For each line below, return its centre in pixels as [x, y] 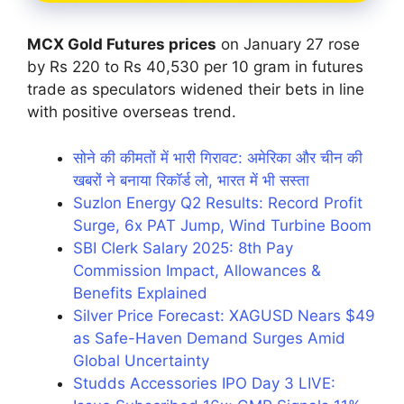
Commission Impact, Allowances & [197, 270]
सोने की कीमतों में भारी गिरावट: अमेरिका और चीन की [218, 157]
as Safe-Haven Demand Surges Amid [209, 338]
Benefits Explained [140, 293]
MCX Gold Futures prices [122, 45]
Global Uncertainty [141, 360]
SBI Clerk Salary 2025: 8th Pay [183, 248]
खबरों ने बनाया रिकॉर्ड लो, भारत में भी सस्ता [191, 180]
